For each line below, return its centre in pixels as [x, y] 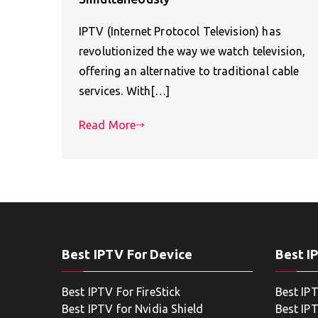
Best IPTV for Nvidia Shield [133, 309]
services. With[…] [125, 91]
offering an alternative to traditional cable [189, 71]
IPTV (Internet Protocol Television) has [180, 32]
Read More [108, 125]
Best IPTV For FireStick [121, 292]
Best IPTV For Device [127, 254]
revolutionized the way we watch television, [192, 51]
